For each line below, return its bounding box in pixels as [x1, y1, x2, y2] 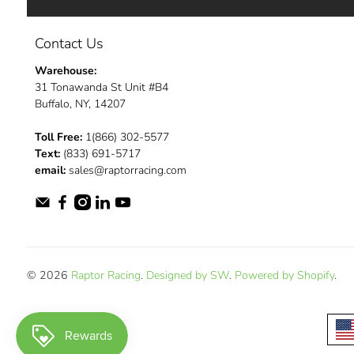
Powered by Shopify [234, 268, 334, 284]
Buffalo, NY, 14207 [34, 96, 126, 111]
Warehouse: [34, 62, 96, 78]
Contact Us [34, 33, 104, 53]
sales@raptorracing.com [65, 162, 186, 178]
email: [34, 162, 66, 178]
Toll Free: [34, 129, 82, 145]
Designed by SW [145, 268, 229, 284]
